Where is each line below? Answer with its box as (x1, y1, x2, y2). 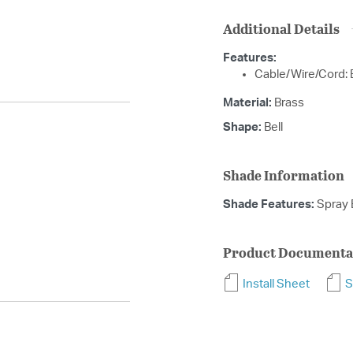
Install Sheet (243, 277, 310, 290)
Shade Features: (223, 198, 317, 210)
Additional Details (223, 18, 340, 39)
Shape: (223, 121, 264, 133)
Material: (223, 96, 274, 109)
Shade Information (223, 165, 344, 185)
